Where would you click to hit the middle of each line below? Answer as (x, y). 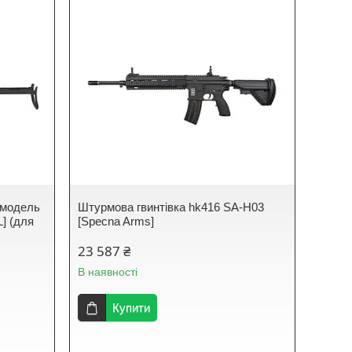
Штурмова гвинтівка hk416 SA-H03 (171, 207)
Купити (132, 308)
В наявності (108, 272)
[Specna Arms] (116, 221)
